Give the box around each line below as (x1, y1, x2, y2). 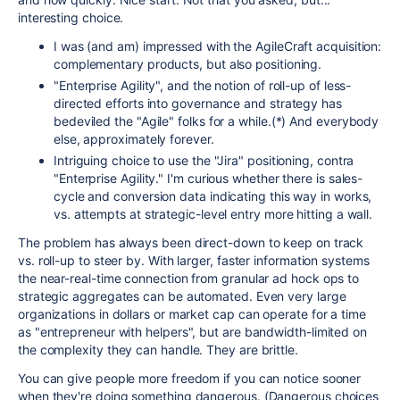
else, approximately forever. (54, 131, 214, 147)
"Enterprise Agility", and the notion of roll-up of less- (54, 78, 352, 94)
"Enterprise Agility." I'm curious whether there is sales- (54, 171, 363, 187)
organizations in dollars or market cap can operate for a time (18, 306, 366, 322)
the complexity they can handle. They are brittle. (18, 342, 298, 358)
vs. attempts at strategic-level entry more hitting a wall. (54, 206, 373, 222)
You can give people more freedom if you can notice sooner (18, 371, 362, 387)
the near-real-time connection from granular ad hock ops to (18, 271, 360, 287)
